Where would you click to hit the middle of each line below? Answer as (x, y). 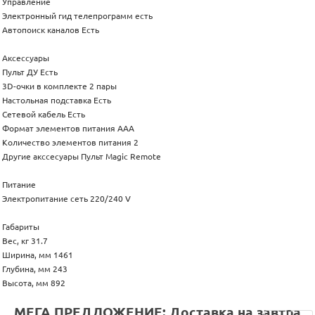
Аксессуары (26, 58)
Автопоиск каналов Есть (51, 30)
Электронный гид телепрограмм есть (77, 16)
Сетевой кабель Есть (44, 115)
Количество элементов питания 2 (70, 143)
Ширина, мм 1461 (38, 255)
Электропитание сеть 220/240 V (66, 199)
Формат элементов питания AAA (68, 129)
